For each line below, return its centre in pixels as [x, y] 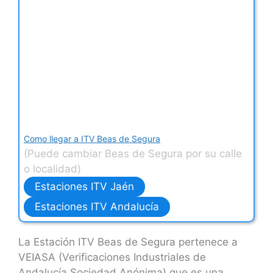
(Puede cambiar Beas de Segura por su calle [133, 153]
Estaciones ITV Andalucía [97, 206]
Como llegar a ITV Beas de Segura [92, 138]
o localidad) [52, 168]
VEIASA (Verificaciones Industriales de [112, 257]
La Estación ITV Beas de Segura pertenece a [128, 242]
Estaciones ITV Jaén [84, 186]
